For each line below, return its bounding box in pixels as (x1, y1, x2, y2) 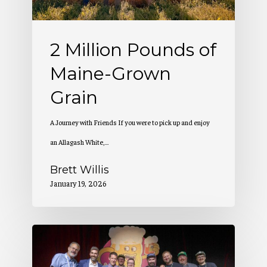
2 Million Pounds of (50, 38, 216, 61)
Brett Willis (50, 163, 109, 176)
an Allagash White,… (50, 136, 109, 147)
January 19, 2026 (50, 178, 106, 188)
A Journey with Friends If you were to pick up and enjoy (50, 117, 210, 127)
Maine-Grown (50, 62, 171, 85)
